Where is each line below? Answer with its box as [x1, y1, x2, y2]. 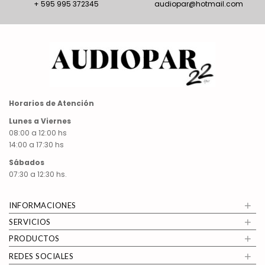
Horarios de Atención [9, 98, 94, 109]
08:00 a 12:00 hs [9, 128, 67, 138]
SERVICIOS [9, 217, 51, 227]
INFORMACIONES [9, 201, 76, 211]
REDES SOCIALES [9, 251, 73, 261]
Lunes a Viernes [9, 116, 73, 127]
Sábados [9, 157, 44, 168]
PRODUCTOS [9, 234, 60, 244]
